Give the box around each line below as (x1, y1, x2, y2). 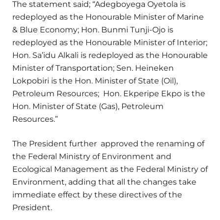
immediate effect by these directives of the (12, 190, 182, 200)
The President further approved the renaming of (12, 139, 204, 149)
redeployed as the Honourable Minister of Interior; (12, 37, 207, 47)
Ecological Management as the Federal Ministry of (12, 165, 208, 174)
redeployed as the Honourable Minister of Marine (12, 12, 204, 22)
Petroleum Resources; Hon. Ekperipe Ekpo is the (12, 88, 205, 98)
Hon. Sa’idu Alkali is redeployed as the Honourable (12, 50, 208, 60)
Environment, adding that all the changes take (12, 177, 196, 187)
